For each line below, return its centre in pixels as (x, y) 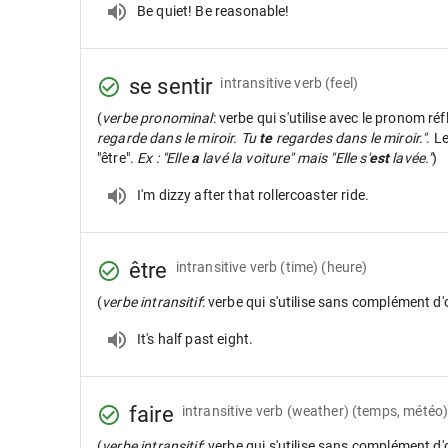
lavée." (411, 158)
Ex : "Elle (164, 158)
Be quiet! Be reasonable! (213, 10)
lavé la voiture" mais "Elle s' (284, 158)
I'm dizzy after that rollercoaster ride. (253, 194)
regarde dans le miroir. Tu (178, 138)
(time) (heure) (324, 266)
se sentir (171, 86)
